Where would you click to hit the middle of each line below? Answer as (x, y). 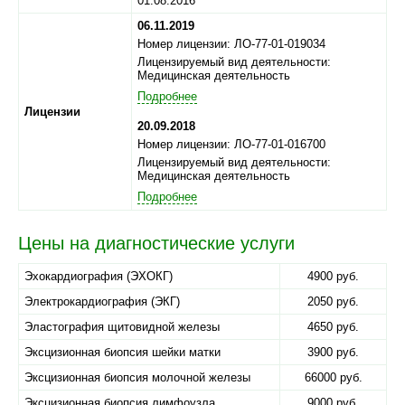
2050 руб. (333, 301)
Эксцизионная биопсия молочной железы (137, 377)
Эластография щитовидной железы (122, 327)
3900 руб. (333, 352)
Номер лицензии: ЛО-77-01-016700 (231, 144)
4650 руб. (333, 327)
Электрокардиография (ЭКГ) (102, 301)
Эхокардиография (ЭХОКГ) (99, 276)
